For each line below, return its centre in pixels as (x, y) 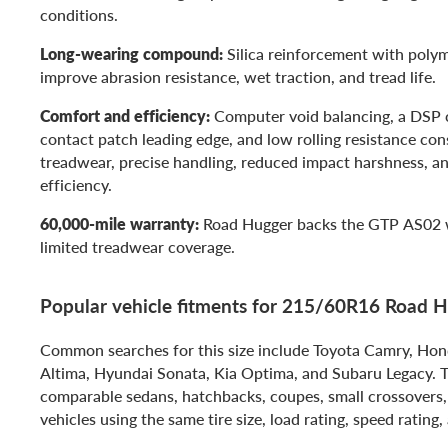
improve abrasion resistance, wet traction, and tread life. (238, 76)
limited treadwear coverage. (137, 246)
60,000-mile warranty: (119, 223)
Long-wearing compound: (131, 53)
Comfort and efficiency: (125, 115)
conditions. (79, 14)
